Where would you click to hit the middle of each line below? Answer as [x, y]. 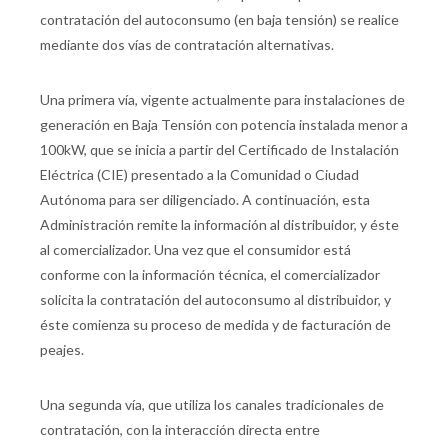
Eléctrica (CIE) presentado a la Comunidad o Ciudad [199, 175]
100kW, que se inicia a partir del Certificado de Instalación [219, 150]
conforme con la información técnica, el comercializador [210, 275]
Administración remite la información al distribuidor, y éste [219, 225]
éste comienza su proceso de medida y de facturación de [215, 325]
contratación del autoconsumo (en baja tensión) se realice [219, 20]
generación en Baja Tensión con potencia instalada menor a [224, 125]
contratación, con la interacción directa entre [180, 430]
